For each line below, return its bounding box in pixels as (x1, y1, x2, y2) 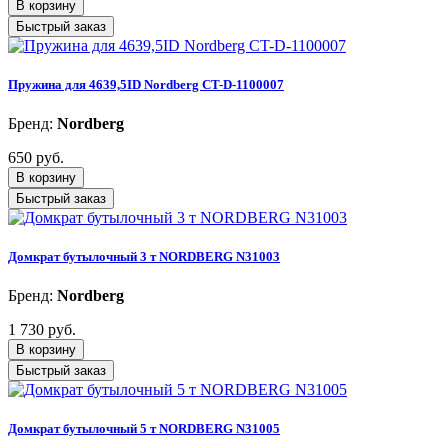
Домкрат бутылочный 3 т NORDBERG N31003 (8, 249, 280, 265)
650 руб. (8, 148, 64, 166)
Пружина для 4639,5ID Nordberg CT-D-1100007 (8, 76, 284, 92)
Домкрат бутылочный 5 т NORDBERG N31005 (8, 421, 280, 437)
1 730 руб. (8, 321, 76, 339)
